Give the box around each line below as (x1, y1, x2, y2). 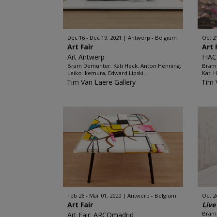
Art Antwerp (67, 52, 105, 62)
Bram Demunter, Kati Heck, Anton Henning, (67, 62, 181, 69)
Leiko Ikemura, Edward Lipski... (67, 69, 148, 77)
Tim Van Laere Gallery (66, 77, 136, 87)
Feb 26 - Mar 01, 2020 (67, 192, 121, 199)
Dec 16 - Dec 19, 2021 (67, 34, 122, 41)
